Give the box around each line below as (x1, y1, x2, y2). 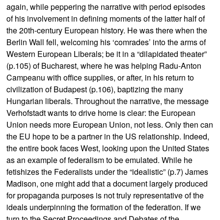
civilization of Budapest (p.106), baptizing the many (6, 83, 184, 95)
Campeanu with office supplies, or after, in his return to (6, 72, 194, 83)
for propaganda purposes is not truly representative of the (6, 190, 204, 201)
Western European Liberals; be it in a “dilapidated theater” (6, 48, 207, 59)
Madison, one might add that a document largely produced (6, 178, 208, 189)
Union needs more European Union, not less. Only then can (6, 119, 214, 130)
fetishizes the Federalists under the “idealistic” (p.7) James (6, 166, 209, 177)
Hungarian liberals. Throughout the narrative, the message (6, 95, 209, 107)
